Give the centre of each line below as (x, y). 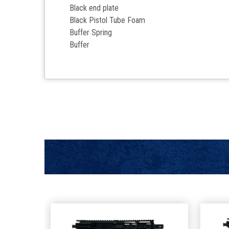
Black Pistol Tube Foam (108, 20)
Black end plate (95, 8)
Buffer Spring (91, 33)
